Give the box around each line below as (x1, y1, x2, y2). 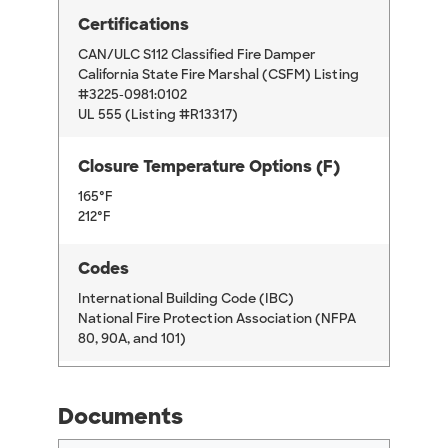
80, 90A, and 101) (78, 330, 186, 348)
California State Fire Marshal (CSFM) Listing (78, 66, 359, 84)
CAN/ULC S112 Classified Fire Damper (78, 46, 316, 64)
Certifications (78, 14, 189, 36)
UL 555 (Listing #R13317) (78, 106, 238, 124)
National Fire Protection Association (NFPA (78, 310, 356, 328)
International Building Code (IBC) (78, 290, 294, 308)
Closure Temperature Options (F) (78, 156, 340, 178)
